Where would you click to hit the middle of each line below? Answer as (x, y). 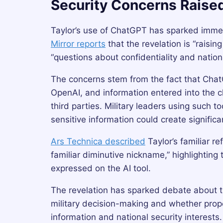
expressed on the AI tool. (101, 168)
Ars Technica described (98, 141)
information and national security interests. (136, 217)
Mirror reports (78, 44)
